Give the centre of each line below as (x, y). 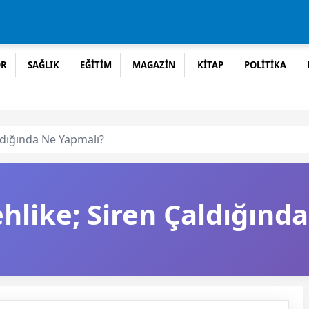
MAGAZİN (154, 65)
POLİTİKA (265, 65)
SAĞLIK (44, 65)
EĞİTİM (96, 65)
